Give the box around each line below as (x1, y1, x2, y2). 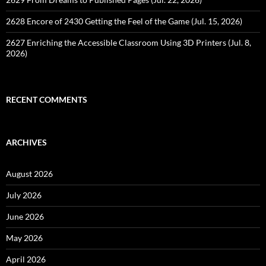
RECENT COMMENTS (6, 94, 87, 104)
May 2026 (6, 233, 43, 243)
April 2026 (6, 254, 46, 264)
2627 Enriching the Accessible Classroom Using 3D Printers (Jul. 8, (6, 37, 251, 47)
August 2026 (6, 169, 53, 179)
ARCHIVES (6, 137, 47, 147)
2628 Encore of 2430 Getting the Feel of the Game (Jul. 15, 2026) (6, 16, 242, 26)
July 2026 (6, 190, 42, 200)
